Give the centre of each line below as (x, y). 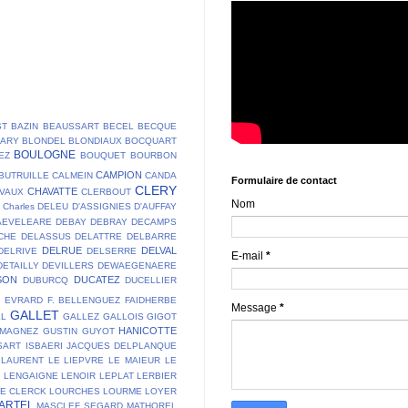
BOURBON (153, 155)
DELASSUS (46, 236)
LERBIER (157, 375)
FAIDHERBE (151, 300)
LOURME (122, 391)
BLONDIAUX (95, 140)
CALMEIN (72, 175)
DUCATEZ (97, 279)
